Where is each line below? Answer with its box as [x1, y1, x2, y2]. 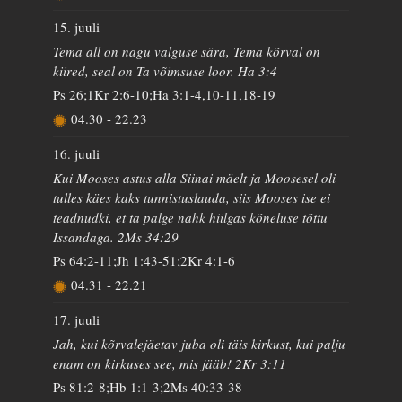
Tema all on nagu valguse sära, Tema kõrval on [53, 41, 321, 60]
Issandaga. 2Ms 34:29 [53, 227, 179, 246]
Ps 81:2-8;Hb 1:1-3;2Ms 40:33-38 [53, 378, 243, 396]
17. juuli [53, 310, 100, 328]
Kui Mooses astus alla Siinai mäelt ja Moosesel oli [53, 168, 336, 187]
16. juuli [53, 144, 100, 162]
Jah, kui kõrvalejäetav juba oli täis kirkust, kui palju [53, 334, 346, 353]
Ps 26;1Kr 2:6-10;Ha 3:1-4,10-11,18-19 [53, 85, 276, 103]
